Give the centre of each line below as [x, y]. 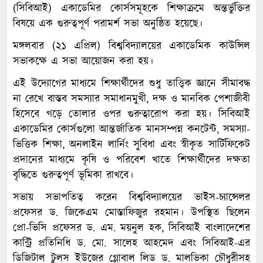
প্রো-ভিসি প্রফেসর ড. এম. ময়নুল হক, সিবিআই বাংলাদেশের [131, 228]
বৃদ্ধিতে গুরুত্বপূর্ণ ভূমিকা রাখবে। [73, 175]
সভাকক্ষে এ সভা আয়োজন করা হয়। [83, 61]
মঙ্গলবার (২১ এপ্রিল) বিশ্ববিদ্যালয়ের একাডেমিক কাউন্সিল [131, 46]
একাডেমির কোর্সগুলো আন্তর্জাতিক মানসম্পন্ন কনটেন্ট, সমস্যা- [131, 129]
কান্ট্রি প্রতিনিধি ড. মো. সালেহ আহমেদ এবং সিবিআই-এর [131, 243]
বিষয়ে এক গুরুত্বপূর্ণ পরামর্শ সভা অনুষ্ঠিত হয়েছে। [108, 24]
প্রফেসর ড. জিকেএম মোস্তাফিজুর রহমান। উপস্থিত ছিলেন [131, 213]
